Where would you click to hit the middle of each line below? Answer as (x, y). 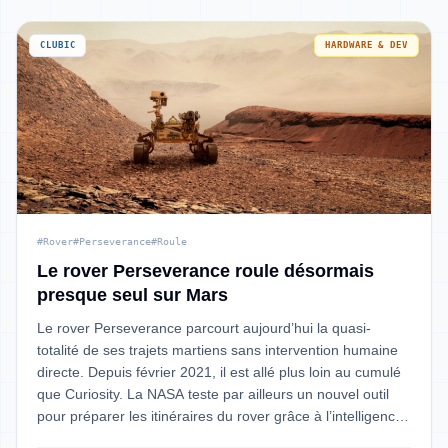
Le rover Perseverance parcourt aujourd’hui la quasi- (204, 328)
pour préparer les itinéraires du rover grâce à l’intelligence (220, 416)
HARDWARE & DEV (366, 45)
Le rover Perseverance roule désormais (205, 271)
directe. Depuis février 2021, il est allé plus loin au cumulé (219, 372)
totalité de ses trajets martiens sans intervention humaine (217, 350)
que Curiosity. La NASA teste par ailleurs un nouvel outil (213, 394)
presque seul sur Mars (132, 295)
